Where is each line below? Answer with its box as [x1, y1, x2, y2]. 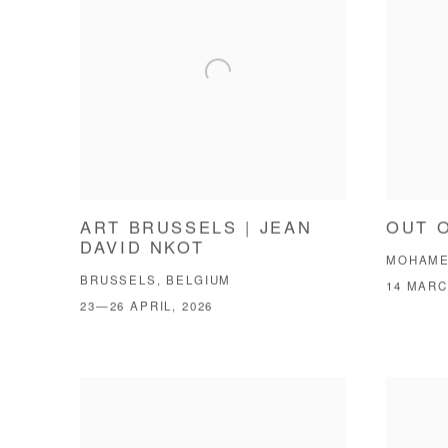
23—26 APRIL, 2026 [80, 302, 214, 314]
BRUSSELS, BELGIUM [80, 276, 232, 288]
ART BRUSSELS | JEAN [80, 221, 313, 238]
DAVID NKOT [80, 241, 205, 258]
